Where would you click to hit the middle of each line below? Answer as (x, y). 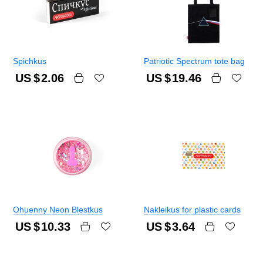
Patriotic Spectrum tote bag (194, 61)
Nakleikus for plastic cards (192, 210)
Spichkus (30, 61)
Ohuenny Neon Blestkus (58, 210)
